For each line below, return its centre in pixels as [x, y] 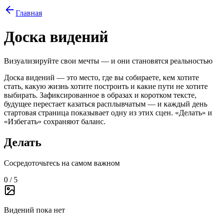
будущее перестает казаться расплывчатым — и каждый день [106, 104]
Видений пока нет [34, 210]
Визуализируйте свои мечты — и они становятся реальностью [108, 61]
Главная [29, 13]
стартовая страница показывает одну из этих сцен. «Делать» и [108, 112]
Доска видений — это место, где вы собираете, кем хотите [101, 77]
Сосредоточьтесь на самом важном [62, 163]
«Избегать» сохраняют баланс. [55, 121]
